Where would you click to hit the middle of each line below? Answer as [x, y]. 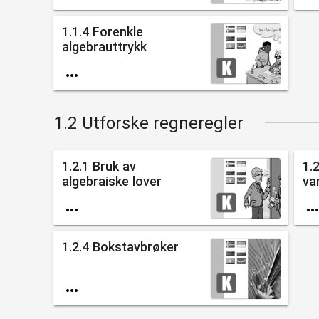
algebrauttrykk [104, 46]
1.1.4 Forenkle [102, 31]
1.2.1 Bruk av [99, 166]
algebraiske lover [111, 181]
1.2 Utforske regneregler [148, 123]
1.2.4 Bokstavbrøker [120, 246]
